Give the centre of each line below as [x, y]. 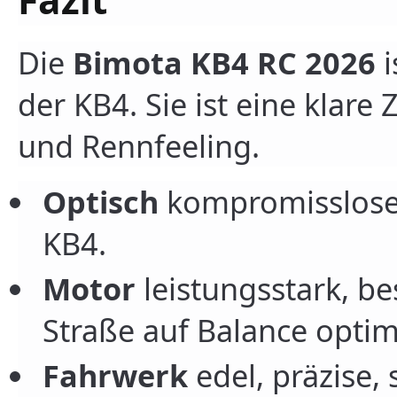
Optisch [100, 201]
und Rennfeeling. [139, 145]
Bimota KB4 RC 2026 [224, 62]
